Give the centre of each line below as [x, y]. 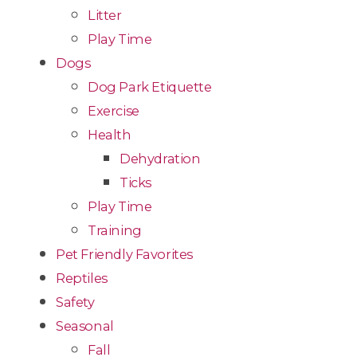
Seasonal [85, 326]
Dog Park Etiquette [150, 87]
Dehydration [160, 159]
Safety [75, 302]
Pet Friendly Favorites [125, 255]
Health [110, 135]
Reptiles [82, 279]
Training [115, 231]
